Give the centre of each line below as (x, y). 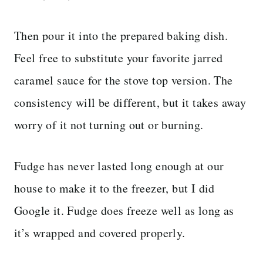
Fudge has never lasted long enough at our (119, 166)
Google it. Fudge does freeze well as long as (124, 210)
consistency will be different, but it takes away (130, 102)
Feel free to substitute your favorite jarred (119, 58)
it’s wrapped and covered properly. (100, 232)
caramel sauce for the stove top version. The (124, 80)
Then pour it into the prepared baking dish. (121, 35)
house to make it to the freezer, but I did (114, 188)
